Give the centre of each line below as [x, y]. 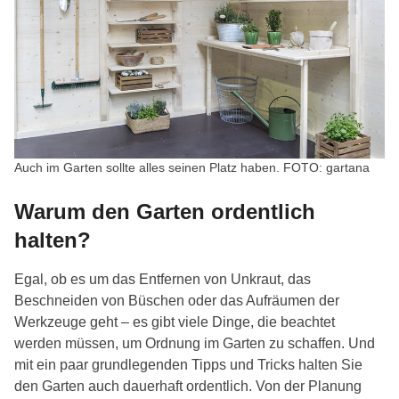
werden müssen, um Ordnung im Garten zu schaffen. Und [195, 344]
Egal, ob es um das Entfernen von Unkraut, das [163, 280]
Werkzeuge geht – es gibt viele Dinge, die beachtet [175, 322]
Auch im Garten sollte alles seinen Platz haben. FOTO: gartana [192, 168]
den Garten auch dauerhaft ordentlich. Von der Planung [188, 387]
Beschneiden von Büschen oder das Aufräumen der [177, 301]
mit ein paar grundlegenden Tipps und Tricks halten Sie [188, 365]
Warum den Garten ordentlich [165, 212]
